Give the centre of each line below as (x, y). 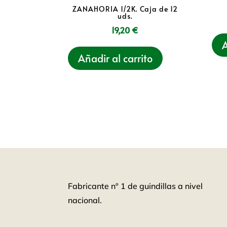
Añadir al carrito (116, 58)
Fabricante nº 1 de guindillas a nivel (136, 186)
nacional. (85, 200)
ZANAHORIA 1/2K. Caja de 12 (125, 9)
